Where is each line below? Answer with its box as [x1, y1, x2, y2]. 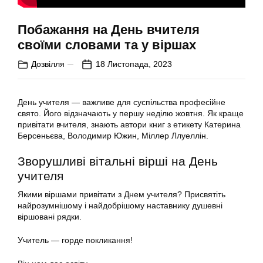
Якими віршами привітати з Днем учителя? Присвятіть [18, 190, 225, 200]
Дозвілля [31, 59, 65, 69]
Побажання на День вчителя [18, 22, 200, 38]
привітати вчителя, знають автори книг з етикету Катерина [18, 120, 241, 130]
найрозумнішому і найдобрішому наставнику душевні [18, 201, 222, 211]
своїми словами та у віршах [18, 38, 196, 53]
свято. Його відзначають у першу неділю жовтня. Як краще [18, 109, 244, 119]
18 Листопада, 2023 [96, 59, 172, 69]
